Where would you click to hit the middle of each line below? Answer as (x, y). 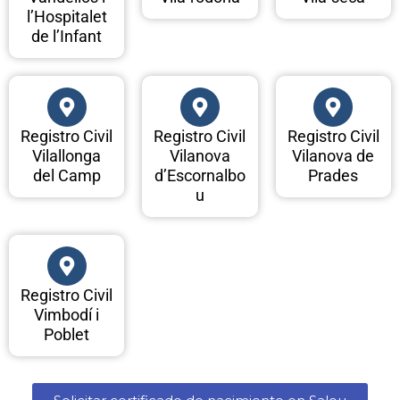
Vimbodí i (67, 315)
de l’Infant (67, 37)
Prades (333, 176)
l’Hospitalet (67, 17)
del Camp (67, 176)
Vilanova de (333, 156)
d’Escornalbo (200, 176)
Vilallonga (67, 156)
